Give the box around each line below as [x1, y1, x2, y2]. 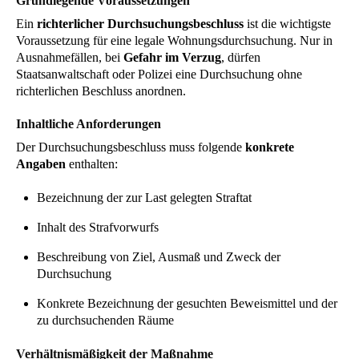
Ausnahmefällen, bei [16, 50, 123, 64]
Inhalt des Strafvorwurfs [36, 220, 159, 234]
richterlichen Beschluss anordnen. [16, 83, 186, 98]
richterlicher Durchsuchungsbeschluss [37, 16, 244, 30]
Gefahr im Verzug [123, 50, 221, 64]
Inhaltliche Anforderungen [16, 116, 161, 131]
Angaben [16, 156, 66, 171]
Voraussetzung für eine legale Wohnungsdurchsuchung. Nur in [16, 33, 333, 47]
